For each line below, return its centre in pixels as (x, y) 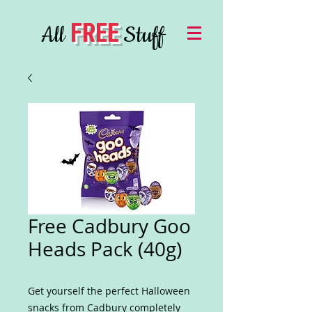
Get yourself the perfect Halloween (109, 291)
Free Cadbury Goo (109, 226)
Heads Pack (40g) (105, 249)
